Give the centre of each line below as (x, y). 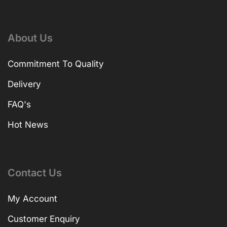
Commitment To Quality (56, 64)
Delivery (24, 84)
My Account (32, 199)
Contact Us (35, 173)
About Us (30, 38)
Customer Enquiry (44, 219)
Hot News (28, 124)
